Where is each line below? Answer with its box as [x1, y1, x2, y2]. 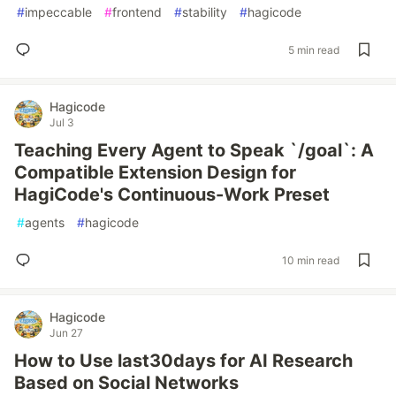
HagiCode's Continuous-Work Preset [14, 184, 330, 205]
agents [25, 215, 65, 230]
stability [182, 4, 227, 19]
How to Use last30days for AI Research [14, 350, 353, 371]
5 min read [288, 42, 339, 57]
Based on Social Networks [14, 372, 239, 393]
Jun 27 [49, 326, 83, 339]
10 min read [282, 253, 339, 267]
